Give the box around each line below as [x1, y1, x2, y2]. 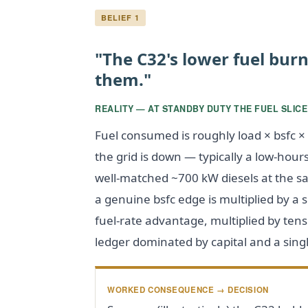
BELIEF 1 [101, 12, 140, 23]
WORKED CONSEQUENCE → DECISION [107, 283, 269, 296]
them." [95, 67, 151, 91]
